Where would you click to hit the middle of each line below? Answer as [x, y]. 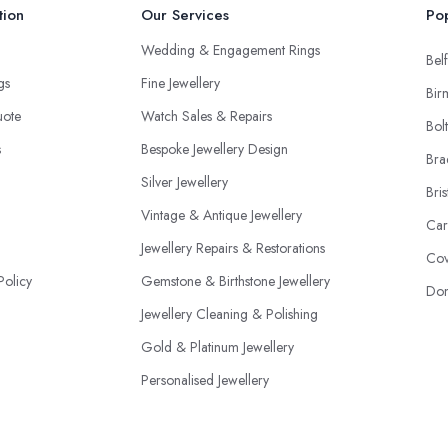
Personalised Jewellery [205, 380]
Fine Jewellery [180, 83]
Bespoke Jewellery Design [214, 149]
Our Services [185, 15]
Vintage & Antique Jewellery [221, 215]
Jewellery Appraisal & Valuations [233, 413]
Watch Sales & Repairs [206, 116]
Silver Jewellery [184, 182]
